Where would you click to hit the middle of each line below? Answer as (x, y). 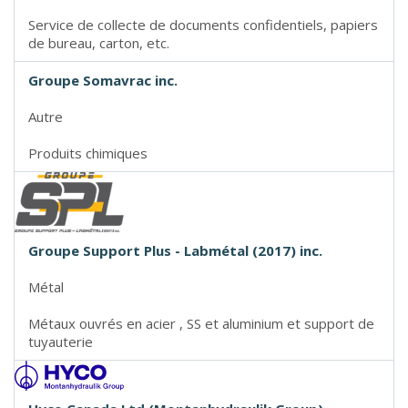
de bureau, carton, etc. (99, 42)
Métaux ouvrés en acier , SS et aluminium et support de (201, 324)
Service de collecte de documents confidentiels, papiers (203, 24)
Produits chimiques (88, 153)
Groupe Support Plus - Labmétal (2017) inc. (175, 251)
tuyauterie (61, 342)
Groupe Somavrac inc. (103, 80)
